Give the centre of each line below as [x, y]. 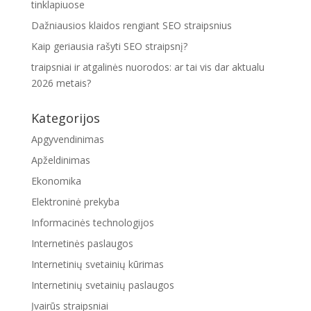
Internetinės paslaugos [82, 243]
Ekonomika [56, 180]
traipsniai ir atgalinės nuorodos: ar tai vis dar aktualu [148, 67]
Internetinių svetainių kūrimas [97, 264]
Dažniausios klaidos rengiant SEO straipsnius [131, 25]
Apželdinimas [60, 160]
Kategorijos [65, 118]
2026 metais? [61, 83]
